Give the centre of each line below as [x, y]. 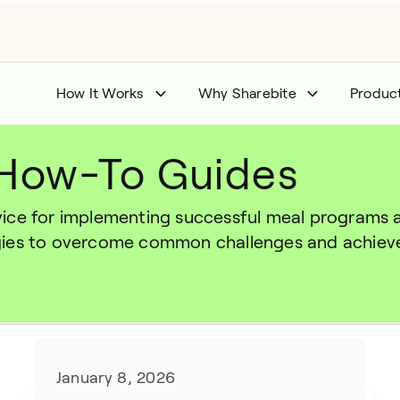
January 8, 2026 [116, 378]
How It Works [100, 93]
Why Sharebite [247, 93]
